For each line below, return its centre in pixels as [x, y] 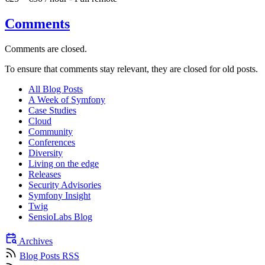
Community [51, 131]
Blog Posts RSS [49, 256]
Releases [45, 174]
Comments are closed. [46, 49]
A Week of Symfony [67, 99]
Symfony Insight [59, 195]
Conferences [52, 142]
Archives [35, 241]
